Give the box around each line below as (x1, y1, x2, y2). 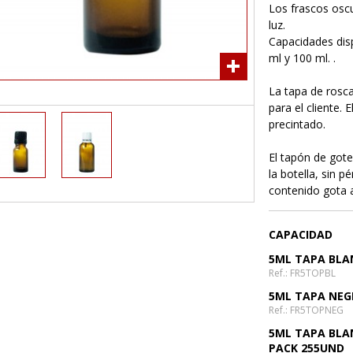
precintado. (269, 117, 325, 132)
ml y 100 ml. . (269, 50, 336, 65)
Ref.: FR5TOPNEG (269, 303, 344, 317)
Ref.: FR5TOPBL (269, 266, 336, 280)
